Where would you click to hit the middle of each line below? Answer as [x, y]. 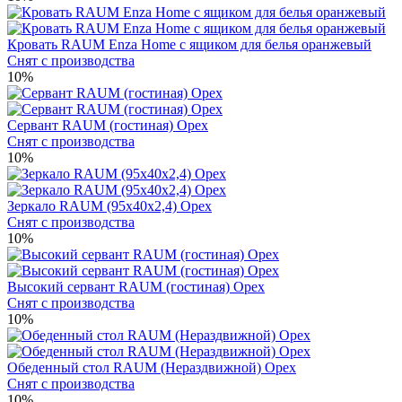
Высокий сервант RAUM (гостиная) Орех [136, 286]
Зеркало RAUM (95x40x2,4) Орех [109, 205]
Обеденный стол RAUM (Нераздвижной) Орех [152, 367]
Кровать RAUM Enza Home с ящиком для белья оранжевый [189, 44]
